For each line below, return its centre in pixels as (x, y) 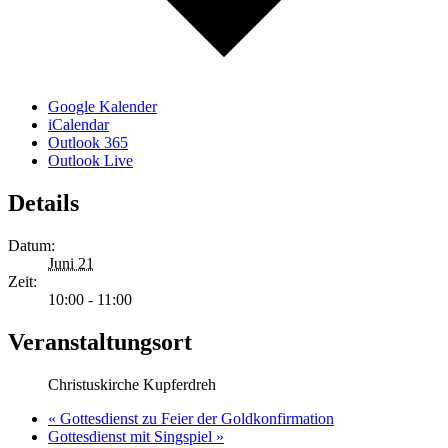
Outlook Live (90, 161)
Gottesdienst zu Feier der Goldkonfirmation (195, 419)
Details (43, 203)
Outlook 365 (88, 143)
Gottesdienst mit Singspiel (132, 437)
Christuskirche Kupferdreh (132, 385)
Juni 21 (71, 264)
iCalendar (78, 125)
